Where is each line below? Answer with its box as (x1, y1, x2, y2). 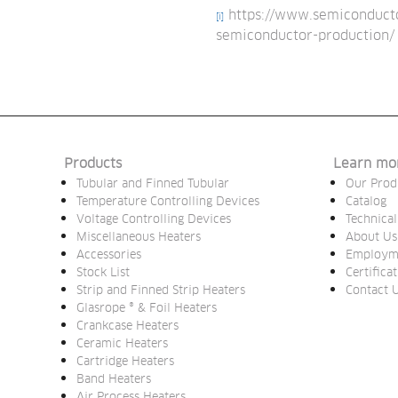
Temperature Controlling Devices (76, 196, 259, 209)
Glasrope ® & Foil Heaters (76, 303, 217, 315)
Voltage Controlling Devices (76, 214, 231, 227)
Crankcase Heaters (76, 321, 179, 333)
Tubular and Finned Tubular (76, 179, 229, 191)
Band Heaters (76, 374, 151, 386)
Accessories (76, 250, 141, 262)
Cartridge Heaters (76, 356, 174, 369)
